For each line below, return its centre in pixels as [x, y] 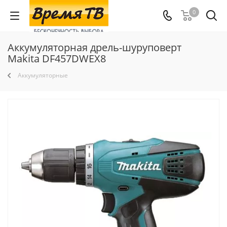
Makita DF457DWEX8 [57, 59]
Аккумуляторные [43, 75]
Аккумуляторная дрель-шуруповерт [94, 47]
